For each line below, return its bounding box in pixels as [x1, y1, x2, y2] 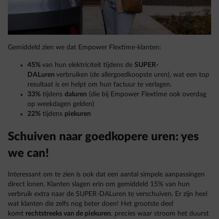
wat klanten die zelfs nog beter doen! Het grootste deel [8, 200, 173, 208]
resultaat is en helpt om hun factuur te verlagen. [27, 81, 174, 88]
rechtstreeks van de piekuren [25, 210, 111, 218]
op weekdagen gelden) [27, 101, 96, 108]
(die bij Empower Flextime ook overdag [87, 91, 206, 98]
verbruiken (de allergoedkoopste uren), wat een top [56, 71, 209, 79]
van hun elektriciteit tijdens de [42, 62, 134, 69]
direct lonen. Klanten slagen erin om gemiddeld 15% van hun [8, 181, 190, 188]
